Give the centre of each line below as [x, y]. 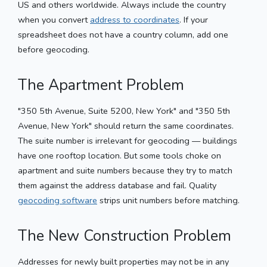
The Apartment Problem [101, 85]
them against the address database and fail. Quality [117, 185]
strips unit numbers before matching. [168, 200]
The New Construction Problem [125, 236]
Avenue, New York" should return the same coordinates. [126, 125]
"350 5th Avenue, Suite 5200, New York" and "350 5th [124, 111]
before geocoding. [54, 49]
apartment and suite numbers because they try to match [125, 170]
